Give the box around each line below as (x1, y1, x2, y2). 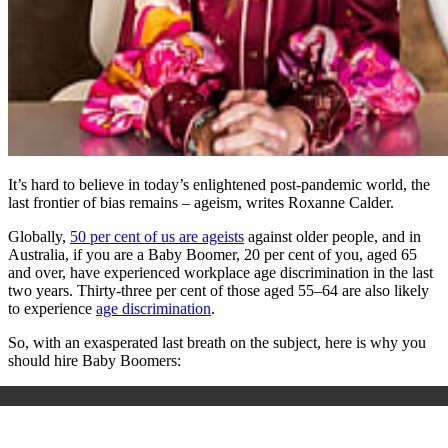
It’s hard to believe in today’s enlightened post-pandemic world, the (8, 175, 430, 193)
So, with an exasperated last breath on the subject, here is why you (8, 333, 426, 351)
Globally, (8, 227, 70, 245)
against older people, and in (244, 227, 421, 245)
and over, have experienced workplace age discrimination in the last (8, 263, 433, 281)
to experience (8, 299, 96, 317)
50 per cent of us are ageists (70, 227, 244, 245)
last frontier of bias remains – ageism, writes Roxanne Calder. (8, 193, 394, 211)
